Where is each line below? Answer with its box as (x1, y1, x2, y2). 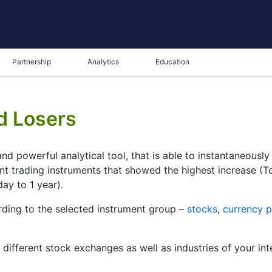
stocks (187, 203, 217, 215)
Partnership (12, 57, 51, 66)
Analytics (87, 57, 119, 66)
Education (155, 57, 189, 66)
